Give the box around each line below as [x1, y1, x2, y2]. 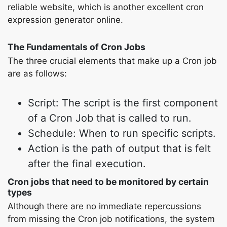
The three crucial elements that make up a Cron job [8, 56, 217, 66]
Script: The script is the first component [28, 97, 218, 109]
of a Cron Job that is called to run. [28, 112, 192, 124]
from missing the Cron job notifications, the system [8, 214, 215, 224]
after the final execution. [28, 158, 146, 170]
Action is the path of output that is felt [28, 142, 211, 155]
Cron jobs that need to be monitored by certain [8, 176, 209, 187]
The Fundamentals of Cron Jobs [8, 42, 145, 52]
